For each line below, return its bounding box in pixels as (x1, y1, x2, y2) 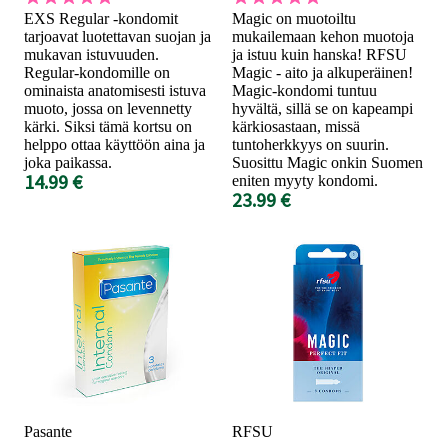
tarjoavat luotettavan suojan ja (24, 27, 211, 45)
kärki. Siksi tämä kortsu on (24, 117, 192, 135)
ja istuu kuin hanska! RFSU (232, 45, 407, 63)
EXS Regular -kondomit (24, 9, 178, 27)
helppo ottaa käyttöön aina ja (24, 135, 205, 153)
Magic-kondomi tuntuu (232, 81, 377, 99)
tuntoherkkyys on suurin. (232, 135, 389, 153)
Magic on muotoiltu (232, 9, 356, 27)
